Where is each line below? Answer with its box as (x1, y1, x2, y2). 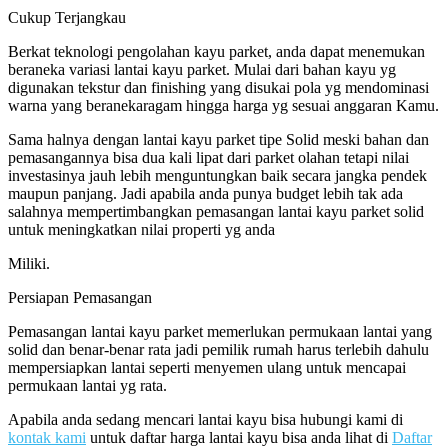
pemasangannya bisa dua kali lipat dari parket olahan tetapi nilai (8, 148, 409, 166)
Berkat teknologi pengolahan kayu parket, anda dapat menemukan (8, 42, 425, 60)
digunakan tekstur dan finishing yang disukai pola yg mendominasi (8, 78, 429, 96)
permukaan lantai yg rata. (8, 376, 167, 394)
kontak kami (8, 428, 86, 446)
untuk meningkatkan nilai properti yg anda (8, 220, 275, 238)
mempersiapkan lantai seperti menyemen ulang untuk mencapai (8, 358, 406, 376)
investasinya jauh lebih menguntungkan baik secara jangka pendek (8, 166, 427, 184)
